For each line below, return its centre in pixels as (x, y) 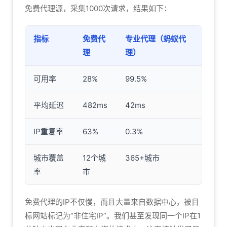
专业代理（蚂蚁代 (156, 39)
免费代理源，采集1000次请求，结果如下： (98, 8)
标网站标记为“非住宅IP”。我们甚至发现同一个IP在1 (113, 216)
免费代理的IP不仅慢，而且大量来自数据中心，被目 (112, 202)
